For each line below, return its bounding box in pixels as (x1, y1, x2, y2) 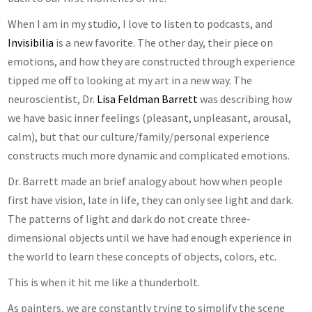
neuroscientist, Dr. (8, 91, 97, 106)
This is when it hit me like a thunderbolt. (8, 274, 201, 289)
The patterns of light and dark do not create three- (8, 211, 251, 226)
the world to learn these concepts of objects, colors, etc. (8, 249, 277, 263)
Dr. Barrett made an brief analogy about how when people (8, 173, 283, 188)
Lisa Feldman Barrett (97, 91, 198, 106)
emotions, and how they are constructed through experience (8, 54, 296, 68)
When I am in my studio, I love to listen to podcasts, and (8, 16, 273, 31)
